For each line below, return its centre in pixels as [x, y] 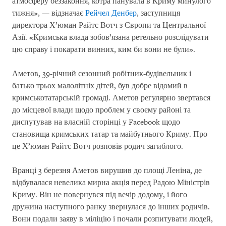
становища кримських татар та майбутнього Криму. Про [110, 134]
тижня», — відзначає [49, 13]
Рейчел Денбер [111, 13]
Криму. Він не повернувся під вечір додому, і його [100, 195]
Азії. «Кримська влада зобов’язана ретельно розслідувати [110, 38]
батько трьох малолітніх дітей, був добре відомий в [100, 86]
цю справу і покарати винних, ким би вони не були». [104, 50]
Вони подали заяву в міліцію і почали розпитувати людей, [112, 219]
